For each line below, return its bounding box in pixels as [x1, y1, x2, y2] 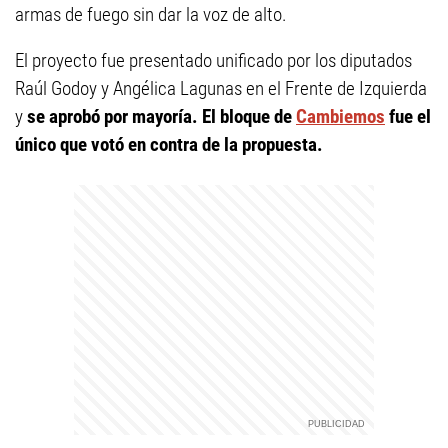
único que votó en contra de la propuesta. [15, 133, 323, 156]
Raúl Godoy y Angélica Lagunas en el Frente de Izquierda [15, 77, 427, 100]
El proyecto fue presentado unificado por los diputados [15, 49, 412, 72]
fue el [385, 105, 431, 128]
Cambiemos [296, 105, 385, 128]
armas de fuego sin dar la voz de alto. [15, 3, 287, 26]
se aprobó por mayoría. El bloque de [27, 105, 296, 128]
